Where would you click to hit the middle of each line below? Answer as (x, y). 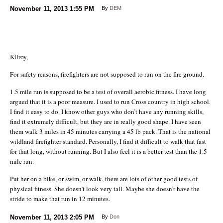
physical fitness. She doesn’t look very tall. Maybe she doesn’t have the (105, 188)
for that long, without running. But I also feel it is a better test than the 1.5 (109, 151)
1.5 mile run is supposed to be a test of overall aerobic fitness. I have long (108, 91)
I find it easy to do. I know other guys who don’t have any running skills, (107, 111)
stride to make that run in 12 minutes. (60, 198)
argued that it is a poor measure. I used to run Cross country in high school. (110, 101)
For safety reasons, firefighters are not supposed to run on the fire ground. (107, 74)
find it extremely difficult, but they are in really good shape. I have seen (106, 121)
